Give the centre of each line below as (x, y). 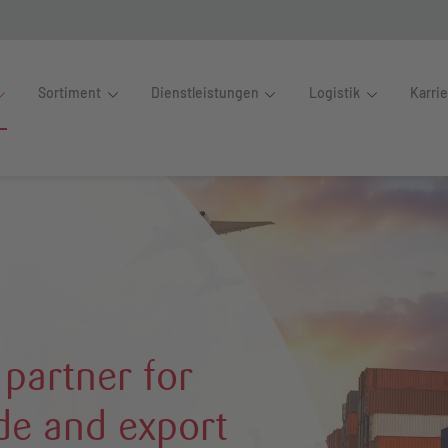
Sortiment (69, 92)
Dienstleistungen (205, 92)
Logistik (334, 92)
